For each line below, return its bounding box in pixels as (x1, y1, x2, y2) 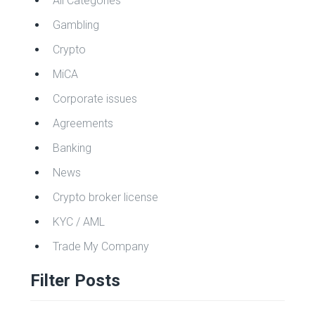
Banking (52, 141, 91, 155)
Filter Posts (30, 271, 120, 290)
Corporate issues (52, 92, 137, 105)
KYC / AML (52, 215, 105, 229)
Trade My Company (52, 240, 149, 253)
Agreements (52, 117, 113, 130)
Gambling (52, 18, 99, 32)
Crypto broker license (52, 191, 158, 204)
